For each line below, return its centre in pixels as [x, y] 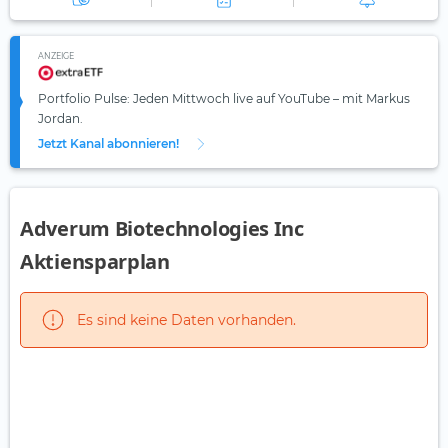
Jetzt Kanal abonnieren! [108, 144]
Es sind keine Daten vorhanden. [186, 319]
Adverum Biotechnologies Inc [162, 229]
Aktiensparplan [95, 262]
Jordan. [60, 119]
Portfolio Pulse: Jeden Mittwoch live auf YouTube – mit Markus [224, 99]
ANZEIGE [56, 56]
